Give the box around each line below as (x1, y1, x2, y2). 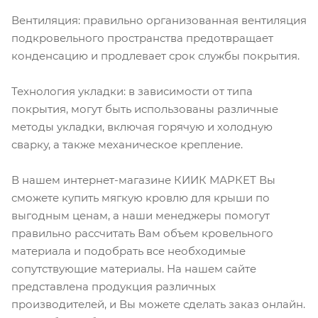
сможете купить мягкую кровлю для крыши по (11, 190, 270, 204)
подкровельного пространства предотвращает (11, 31, 273, 45)
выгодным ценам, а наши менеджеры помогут (11, 208, 270, 222)
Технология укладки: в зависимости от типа (11, 84, 253, 98)
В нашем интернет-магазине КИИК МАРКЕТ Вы (11, 172, 275, 187)
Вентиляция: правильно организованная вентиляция (11, 13, 307, 27)
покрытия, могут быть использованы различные (11, 102, 278, 116)
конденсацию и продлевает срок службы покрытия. (11, 48, 302, 62)
